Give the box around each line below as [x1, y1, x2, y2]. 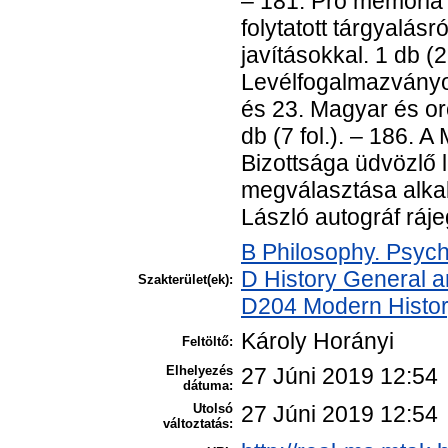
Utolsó [193, 401, 233, 417]
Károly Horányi [241, 328, 394, 355]
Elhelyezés [166, 363, 233, 379]
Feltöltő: [182, 334, 233, 350]
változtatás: [163, 416, 233, 432]
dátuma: [183, 378, 233, 394]
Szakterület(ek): [138, 272, 233, 288]
